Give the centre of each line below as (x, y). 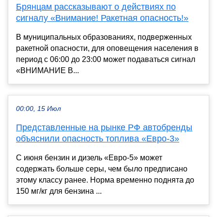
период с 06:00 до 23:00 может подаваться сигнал (106, 59)
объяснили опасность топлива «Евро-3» (98, 138)
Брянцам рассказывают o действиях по (96, 7)
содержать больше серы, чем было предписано (102, 169)
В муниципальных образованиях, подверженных (104, 37)
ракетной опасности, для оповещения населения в (107, 48)
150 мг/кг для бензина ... (59, 191)
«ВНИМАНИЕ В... (47, 70)
